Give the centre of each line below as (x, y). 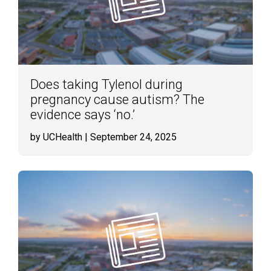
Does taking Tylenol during (106, 84)
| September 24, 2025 (129, 137)
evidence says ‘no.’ (83, 115)
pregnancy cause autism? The (117, 100)
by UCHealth (56, 137)
